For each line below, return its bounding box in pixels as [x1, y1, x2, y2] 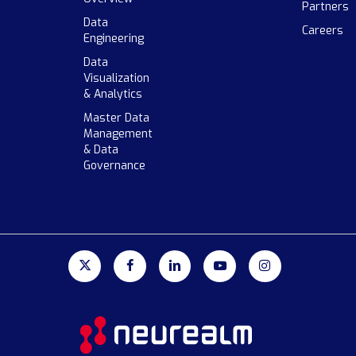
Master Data [83, 110, 149, 126]
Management [83, 126, 153, 141]
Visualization [83, 70, 149, 86]
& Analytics [83, 86, 142, 102]
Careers [301, 22, 343, 38]
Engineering [83, 30, 144, 46]
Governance [83, 157, 145, 173]
